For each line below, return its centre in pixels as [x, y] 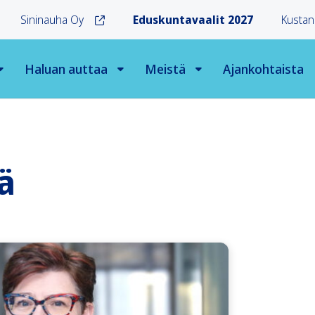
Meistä [165, 69]
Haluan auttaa [66, 69]
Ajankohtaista [263, 69]
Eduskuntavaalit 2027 [193, 20]
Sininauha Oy [52, 20]
